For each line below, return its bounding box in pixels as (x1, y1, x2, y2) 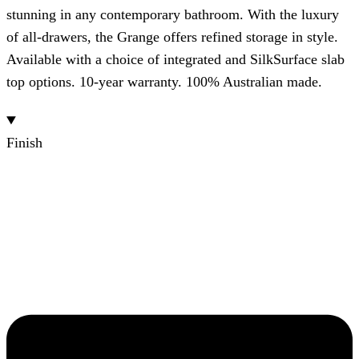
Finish (6, 135, 42, 151)
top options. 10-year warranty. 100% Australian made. (6, 74, 322, 91)
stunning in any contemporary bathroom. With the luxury (6, 6, 339, 23)
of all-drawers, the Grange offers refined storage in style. (6, 29, 338, 46)
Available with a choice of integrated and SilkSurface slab (6, 51, 345, 68)
